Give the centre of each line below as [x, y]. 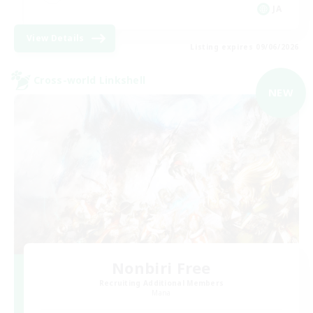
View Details [56, 38]
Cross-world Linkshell [90, 80]
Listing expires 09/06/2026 [245, 46]
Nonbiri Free [161, 268]
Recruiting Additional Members [161, 283]
